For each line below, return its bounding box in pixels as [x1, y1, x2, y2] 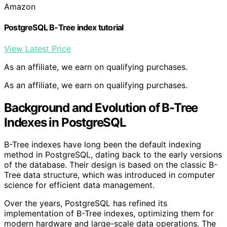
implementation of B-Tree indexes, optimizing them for [4, 208, 214, 219]
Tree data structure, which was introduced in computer [4, 170, 215, 180]
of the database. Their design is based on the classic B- [4, 160, 217, 170]
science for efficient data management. [4, 180, 155, 191]
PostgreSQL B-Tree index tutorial [4, 22, 124, 33]
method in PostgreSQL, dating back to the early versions [4, 149, 222, 160]
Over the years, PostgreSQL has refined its [4, 198, 167, 209]
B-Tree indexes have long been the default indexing [4, 139, 201, 150]
